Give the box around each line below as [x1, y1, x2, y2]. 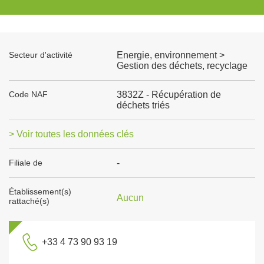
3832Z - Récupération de [116, 90, 221, 100]
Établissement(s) [9, 187, 71, 196]
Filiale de [9, 158, 42, 167]
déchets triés [116, 100, 170, 110]
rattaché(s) [9, 196, 49, 206]
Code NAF [9, 90, 48, 99]
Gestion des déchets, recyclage [116, 61, 247, 71]
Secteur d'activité [9, 50, 72, 60]
